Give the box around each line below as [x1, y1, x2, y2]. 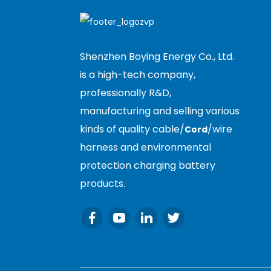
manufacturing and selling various [80, 103, 240, 118]
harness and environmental [80, 140, 211, 154]
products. [80, 176, 125, 191]
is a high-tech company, [80, 67, 195, 82]
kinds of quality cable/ [80, 122, 184, 136]
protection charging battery [80, 158, 215, 172]
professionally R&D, [80, 85, 171, 100]
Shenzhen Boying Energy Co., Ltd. [80, 49, 234, 64]
